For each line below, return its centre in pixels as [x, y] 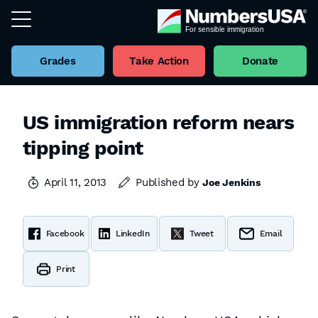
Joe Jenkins [231, 182]
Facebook [65, 234]
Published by [169, 182]
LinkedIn [133, 234]
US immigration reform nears [159, 122]
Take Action [159, 61]
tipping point [83, 148]
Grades [58, 61]
